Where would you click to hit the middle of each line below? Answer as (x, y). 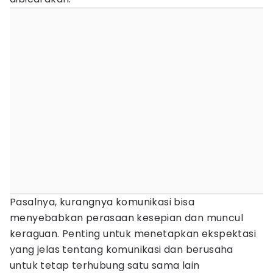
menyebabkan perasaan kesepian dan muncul (126, 218)
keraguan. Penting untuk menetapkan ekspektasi (133, 234)
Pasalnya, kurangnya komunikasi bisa (102, 202)
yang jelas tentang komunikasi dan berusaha (122, 250)
